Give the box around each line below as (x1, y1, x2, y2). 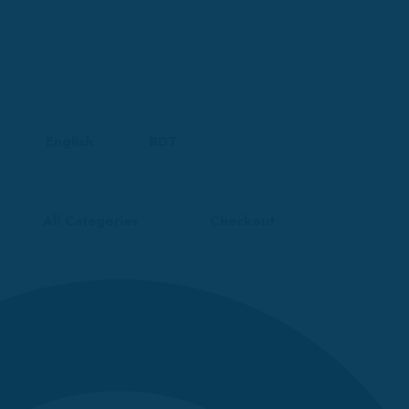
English (46, 131, 93, 152)
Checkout (209, 210, 275, 231)
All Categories (42, 210, 138, 231)
